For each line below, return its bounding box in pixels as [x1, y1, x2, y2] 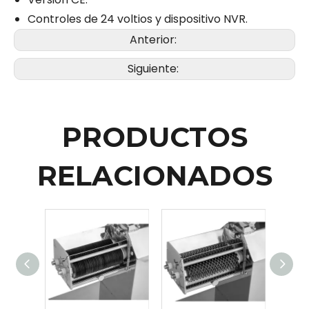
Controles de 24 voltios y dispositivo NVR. [28, 11, 248, 28]
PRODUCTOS [61, 120, 248, 154]
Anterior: [130, 32, 179, 48]
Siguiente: [128, 61, 181, 77]
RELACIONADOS [37, 159, 272, 193]
